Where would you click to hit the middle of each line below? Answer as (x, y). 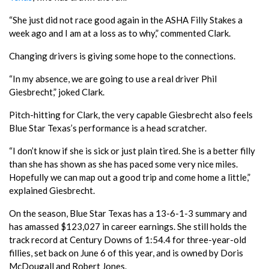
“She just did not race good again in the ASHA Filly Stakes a (126, 20)
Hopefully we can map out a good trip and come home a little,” (130, 177)
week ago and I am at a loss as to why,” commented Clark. (120, 33)
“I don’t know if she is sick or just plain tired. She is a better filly (132, 150)
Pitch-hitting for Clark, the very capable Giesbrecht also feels (131, 114)
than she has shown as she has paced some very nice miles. (123, 164)
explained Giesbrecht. (52, 190)
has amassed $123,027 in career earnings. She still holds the (128, 226)
